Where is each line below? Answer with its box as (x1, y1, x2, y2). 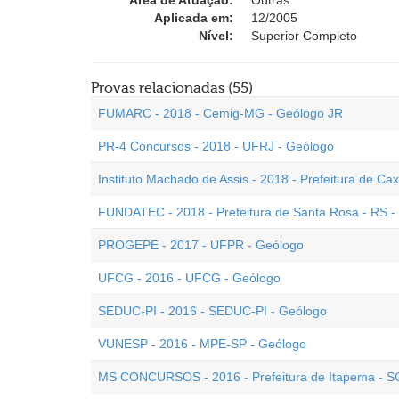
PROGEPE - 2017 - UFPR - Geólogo (98, 238, 304, 252)
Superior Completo (251, 28, 357, 43)
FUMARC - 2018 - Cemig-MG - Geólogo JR (98, 106, 343, 120)
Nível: (199, 28, 233, 43)
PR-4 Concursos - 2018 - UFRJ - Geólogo (98, 139, 334, 153)
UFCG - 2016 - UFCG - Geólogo (98, 271, 281, 285)
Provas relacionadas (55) (91, 80, 253, 96)
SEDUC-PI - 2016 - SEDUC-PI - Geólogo (98, 304, 327, 318)
